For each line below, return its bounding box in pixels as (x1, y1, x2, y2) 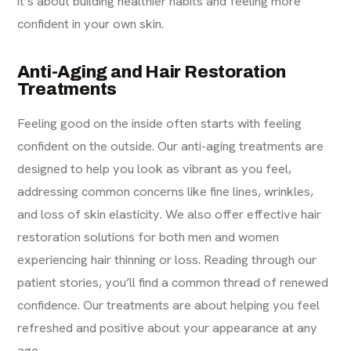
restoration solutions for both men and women (17, 228, 280, 246)
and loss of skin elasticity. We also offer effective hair (17, 205, 322, 223)
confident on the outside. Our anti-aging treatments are (17, 137, 324, 155)
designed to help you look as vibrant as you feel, (17, 160, 292, 178)
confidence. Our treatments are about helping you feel (17, 296, 320, 314)
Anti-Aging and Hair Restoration (17, 63, 286, 82)
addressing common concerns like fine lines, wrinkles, (17, 183, 314, 201)
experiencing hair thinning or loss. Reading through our (17, 251, 317, 269)
